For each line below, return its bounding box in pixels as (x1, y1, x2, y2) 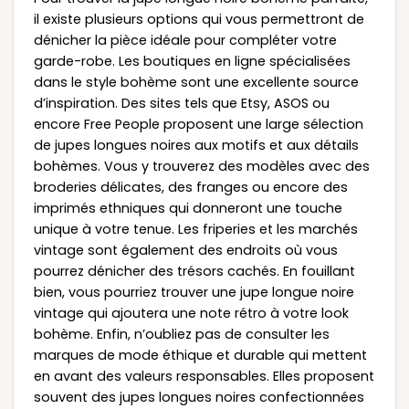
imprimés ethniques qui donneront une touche (33, 198, 342, 217)
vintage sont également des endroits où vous (33, 240, 338, 259)
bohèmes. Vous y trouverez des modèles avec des (33, 156, 370, 175)
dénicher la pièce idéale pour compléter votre (33, 30, 337, 49)
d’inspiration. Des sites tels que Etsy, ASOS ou (33, 93, 330, 112)
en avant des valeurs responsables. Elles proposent (33, 366, 374, 385)
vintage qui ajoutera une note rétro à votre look (33, 303, 349, 322)
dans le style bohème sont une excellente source (33, 72, 359, 91)
